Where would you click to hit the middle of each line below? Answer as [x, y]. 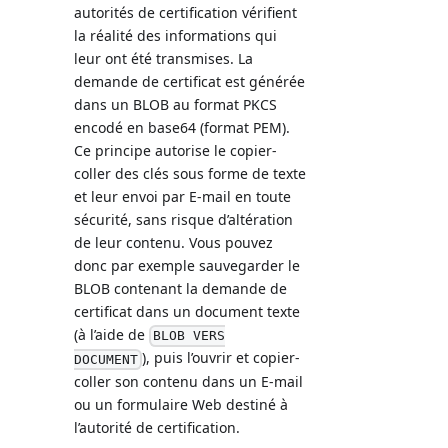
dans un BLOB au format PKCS [176, 104]
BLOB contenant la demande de [181, 288]
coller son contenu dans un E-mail [189, 382]
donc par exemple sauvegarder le [187, 265]
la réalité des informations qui [176, 35]
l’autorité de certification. [157, 428]
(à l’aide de [112, 334]
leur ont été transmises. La [164, 58]
